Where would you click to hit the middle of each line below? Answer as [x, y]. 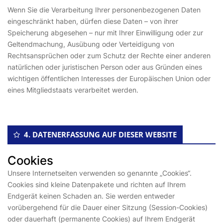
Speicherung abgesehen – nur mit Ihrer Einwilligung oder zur [105, 33]
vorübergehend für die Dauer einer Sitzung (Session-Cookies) [108, 207]
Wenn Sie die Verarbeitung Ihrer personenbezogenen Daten [104, 10]
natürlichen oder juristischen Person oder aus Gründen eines [105, 67]
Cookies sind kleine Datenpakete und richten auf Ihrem [97, 184]
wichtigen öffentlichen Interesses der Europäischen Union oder [109, 78]
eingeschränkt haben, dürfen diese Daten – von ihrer [93, 21]
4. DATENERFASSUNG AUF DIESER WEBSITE [100, 134]
